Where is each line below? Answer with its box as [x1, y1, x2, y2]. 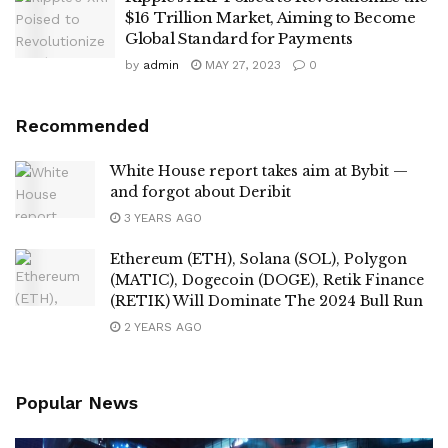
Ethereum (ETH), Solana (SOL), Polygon [110, 250, 407, 268]
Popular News [15, 392, 138, 413]
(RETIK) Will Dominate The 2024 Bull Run [110, 292, 423, 310]
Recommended [15, 115, 149, 136]
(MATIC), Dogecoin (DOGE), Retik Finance [110, 271, 424, 289]
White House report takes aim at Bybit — [110, 162, 408, 180]
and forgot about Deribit [110, 183, 291, 201]
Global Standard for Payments [125, 29, 353, 48]
